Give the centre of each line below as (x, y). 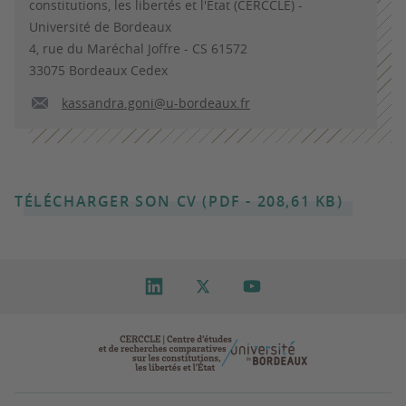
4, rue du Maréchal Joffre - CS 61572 (138, 48)
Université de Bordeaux (100, 27)
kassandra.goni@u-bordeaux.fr (156, 103)
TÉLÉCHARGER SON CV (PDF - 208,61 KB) (179, 201)
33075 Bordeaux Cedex (98, 70)
